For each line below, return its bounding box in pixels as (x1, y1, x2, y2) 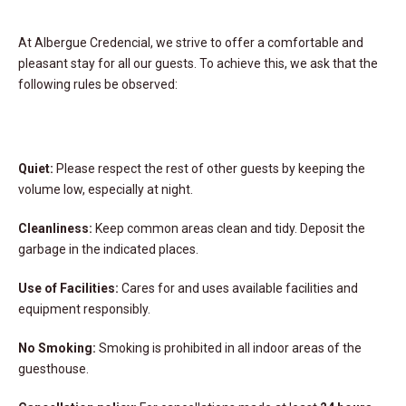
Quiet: (18, 160, 53, 176)
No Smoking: (18, 340, 96, 355)
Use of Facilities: (18, 280, 119, 295)
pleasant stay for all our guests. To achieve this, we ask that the (18, 55, 378, 71)
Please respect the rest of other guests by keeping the (53, 160, 365, 176)
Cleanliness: (18, 220, 92, 236)
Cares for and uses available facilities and (119, 280, 358, 295)
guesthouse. (18, 361, 89, 376)
